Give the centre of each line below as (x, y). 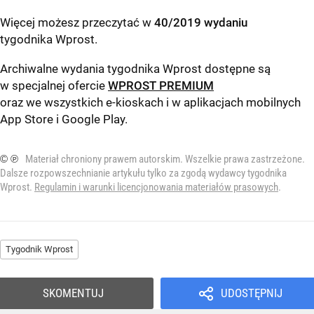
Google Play (93, 119)
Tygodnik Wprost (39, 249)
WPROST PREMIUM (161, 85)
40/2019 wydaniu (201, 22)
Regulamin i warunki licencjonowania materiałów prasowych (156, 187)
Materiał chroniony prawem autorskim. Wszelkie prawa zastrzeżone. (165, 159)
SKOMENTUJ (73, 293)
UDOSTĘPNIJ (251, 293)
